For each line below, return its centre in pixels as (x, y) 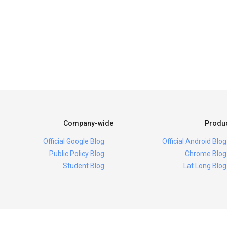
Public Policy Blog (77, 153)
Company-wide (88, 123)
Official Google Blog (74, 141)
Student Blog (84, 165)
